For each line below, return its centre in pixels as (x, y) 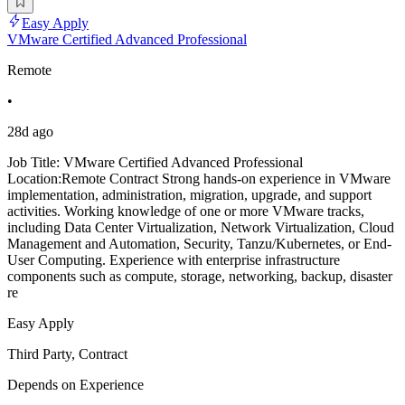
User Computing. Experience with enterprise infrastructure (174, 259)
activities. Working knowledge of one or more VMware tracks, (186, 211)
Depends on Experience (75, 384)
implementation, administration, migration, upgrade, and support (189, 194)
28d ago (30, 131)
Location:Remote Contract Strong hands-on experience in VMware (199, 178)
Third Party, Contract (67, 353)
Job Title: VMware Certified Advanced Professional (155, 162)
